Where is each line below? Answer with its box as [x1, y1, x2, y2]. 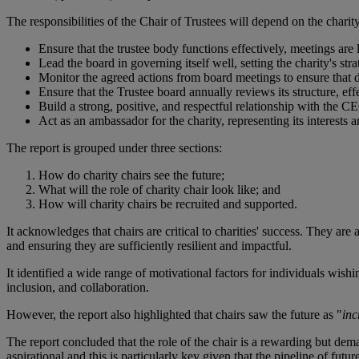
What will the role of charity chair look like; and [38, 183, 280, 197]
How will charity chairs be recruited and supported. [38, 197, 297, 212]
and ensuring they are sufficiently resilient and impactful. [6, 239, 292, 253]
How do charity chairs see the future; [38, 168, 224, 183]
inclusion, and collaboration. [6, 280, 149, 295]
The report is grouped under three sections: [6, 141, 222, 155]
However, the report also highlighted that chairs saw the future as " [6, 308, 342, 322]
